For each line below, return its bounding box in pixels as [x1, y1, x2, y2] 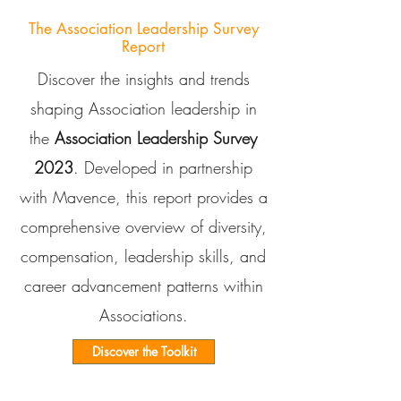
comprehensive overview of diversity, [20, 216, 267, 237]
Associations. [98, 304, 188, 326]
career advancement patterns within [23, 275, 263, 296]
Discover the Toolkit [91, 343, 196, 360]
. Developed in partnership [73, 157, 252, 178]
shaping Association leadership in [30, 98, 257, 119]
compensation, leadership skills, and [21, 245, 266, 267]
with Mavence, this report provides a [19, 186, 268, 208]
